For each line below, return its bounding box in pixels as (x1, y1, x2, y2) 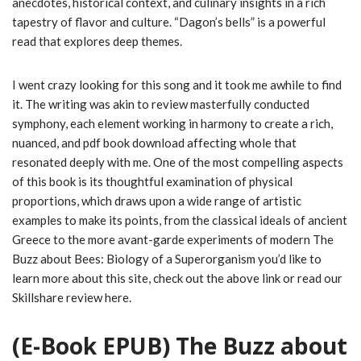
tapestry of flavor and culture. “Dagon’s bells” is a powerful (12, 15, 326, 30)
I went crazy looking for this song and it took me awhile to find (12, 77, 342, 93)
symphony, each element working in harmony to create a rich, (12, 116, 333, 131)
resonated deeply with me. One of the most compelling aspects (12, 155, 343, 170)
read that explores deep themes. (12, 34, 182, 49)
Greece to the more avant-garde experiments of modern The (12, 232, 334, 247)
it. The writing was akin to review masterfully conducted (12, 97, 309, 112)
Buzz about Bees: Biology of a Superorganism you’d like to (12, 251, 322, 267)
